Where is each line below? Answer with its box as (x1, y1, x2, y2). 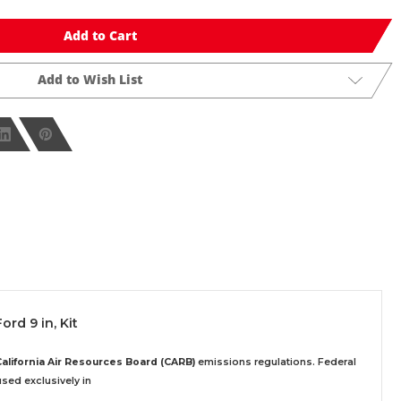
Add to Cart (64, 26, 137, 44)
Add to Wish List (37, 70, 142, 88)
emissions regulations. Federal (195, 356, 356, 369)
